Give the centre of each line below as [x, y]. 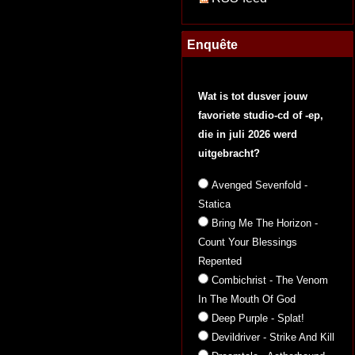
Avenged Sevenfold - [260, 185]
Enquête [212, 44]
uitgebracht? [229, 153]
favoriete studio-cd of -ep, [261, 115]
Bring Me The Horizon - [265, 223]
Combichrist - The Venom [270, 280]
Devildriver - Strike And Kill [273, 337]
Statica [214, 204]
